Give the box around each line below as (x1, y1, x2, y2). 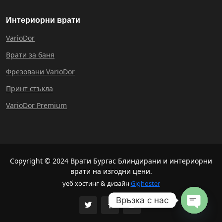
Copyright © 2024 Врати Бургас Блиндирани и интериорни (10, 156, 212, 166)
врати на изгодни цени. (70, 166, 152, 176)
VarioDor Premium (6, 101, 67, 111)
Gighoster (130, 179, 160, 188)
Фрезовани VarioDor (6, 67, 75, 77)
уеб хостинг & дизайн (62, 179, 131, 188)
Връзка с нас (116, 195, 168, 205)
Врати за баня (6, 50, 55, 60)
